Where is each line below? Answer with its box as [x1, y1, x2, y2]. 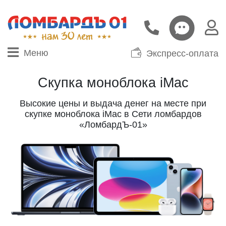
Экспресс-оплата [146, 48, 218, 59]
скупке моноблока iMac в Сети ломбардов [24, 108, 202, 119]
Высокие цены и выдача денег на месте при [20, 98, 206, 108]
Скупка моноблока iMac [37, 75, 189, 90]
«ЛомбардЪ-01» [79, 119, 147, 130]
